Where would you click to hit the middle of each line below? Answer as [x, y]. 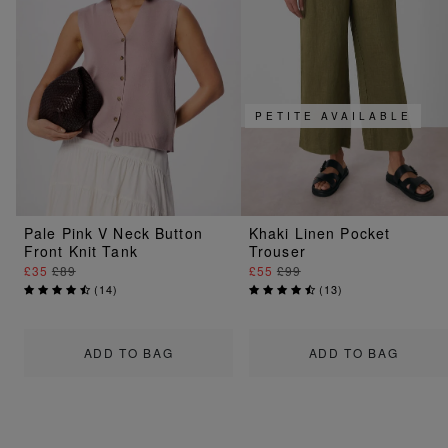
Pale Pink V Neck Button [113, 233]
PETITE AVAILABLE [333, 116]
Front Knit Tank [81, 251]
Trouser [277, 251]
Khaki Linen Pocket [320, 233]
